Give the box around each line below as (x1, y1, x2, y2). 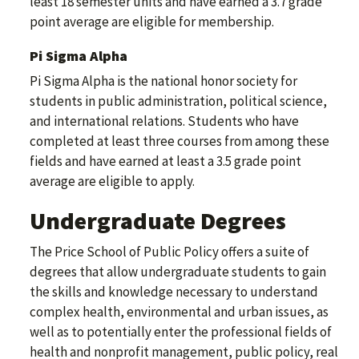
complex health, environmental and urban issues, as (30, 303, 329, 321)
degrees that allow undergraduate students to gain (30, 263, 326, 281)
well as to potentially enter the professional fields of (30, 323, 332, 341)
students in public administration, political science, (30, 92, 327, 111)
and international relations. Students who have (30, 112, 299, 131)
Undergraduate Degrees (30, 205, 286, 236)
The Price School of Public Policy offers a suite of (30, 243, 309, 261)
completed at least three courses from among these (30, 132, 329, 151)
